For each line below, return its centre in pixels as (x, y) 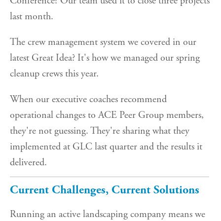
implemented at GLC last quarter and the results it (106, 147)
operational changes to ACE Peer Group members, (107, 115)
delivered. (28, 162)
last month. (32, 16)
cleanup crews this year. (54, 74)
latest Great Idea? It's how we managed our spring (105, 58)
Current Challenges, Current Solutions (105, 190)
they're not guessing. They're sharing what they (100, 131)
